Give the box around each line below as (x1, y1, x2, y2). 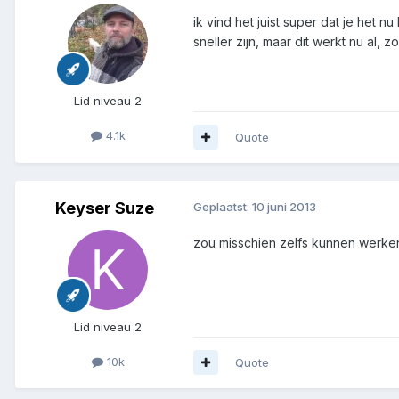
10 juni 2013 (252, 199, 316, 214)
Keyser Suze (54, 198, 154, 217)
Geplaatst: (193, 199, 252, 214)
